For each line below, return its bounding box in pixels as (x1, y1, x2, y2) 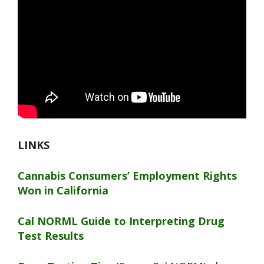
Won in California (18, 183, 108, 198)
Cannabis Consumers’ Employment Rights (18, 169, 237, 183)
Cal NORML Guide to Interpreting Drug (18, 214, 225, 229)
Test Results (18, 229, 84, 243)
